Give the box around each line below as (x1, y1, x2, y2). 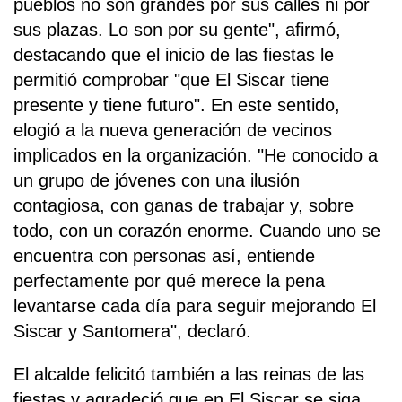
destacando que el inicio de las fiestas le (13, 44, 334, 65)
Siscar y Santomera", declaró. (13, 320, 251, 341)
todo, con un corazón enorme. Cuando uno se (13, 220, 380, 240)
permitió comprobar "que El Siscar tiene (13, 69, 329, 90)
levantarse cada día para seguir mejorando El (13, 295, 376, 316)
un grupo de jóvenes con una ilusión (13, 170, 300, 190)
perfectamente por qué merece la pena (13, 270, 325, 291)
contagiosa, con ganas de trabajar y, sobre (13, 195, 354, 215)
